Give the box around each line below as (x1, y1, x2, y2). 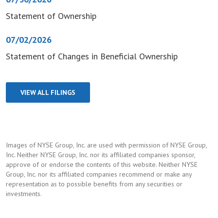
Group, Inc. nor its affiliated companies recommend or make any (6, 169, 192, 179)
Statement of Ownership (6, 10, 96, 21)
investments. (6, 189, 42, 198)
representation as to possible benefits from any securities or (6, 179, 182, 188)
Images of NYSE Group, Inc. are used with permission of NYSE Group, (6, 140, 207, 149)
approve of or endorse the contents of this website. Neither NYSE (6, 160, 198, 169)
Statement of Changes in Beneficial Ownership (6, 50, 178, 62)
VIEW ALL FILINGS (20, 88, 75, 97)
